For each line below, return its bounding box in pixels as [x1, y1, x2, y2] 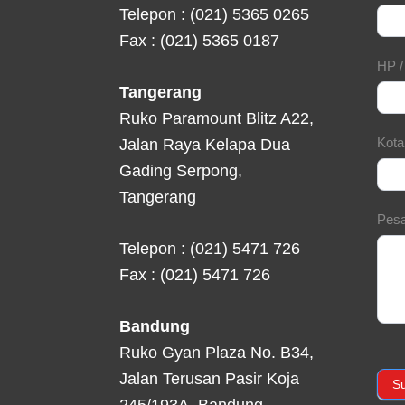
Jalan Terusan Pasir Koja [119, 370, 299, 389]
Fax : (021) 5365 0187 [119, 32, 279, 51]
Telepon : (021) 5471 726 [119, 240, 300, 259]
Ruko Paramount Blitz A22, [119, 109, 314, 128]
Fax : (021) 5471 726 [119, 266, 270, 285]
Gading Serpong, [119, 162, 242, 181]
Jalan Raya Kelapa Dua [119, 136, 290, 155]
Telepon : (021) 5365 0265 [119, 5, 309, 24]
